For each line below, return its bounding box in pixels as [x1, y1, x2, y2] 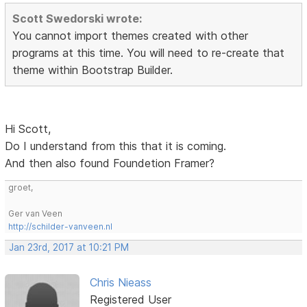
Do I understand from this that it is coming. [5, 139, 227, 153]
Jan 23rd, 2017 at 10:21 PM [9, 242, 130, 254]
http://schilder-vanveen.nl [8, 221, 113, 232]
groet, [8, 182, 34, 193]
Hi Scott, [5, 122, 51, 136]
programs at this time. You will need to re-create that [12, 46, 285, 60]
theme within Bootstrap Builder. [12, 63, 173, 77]
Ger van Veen [8, 208, 63, 219]
